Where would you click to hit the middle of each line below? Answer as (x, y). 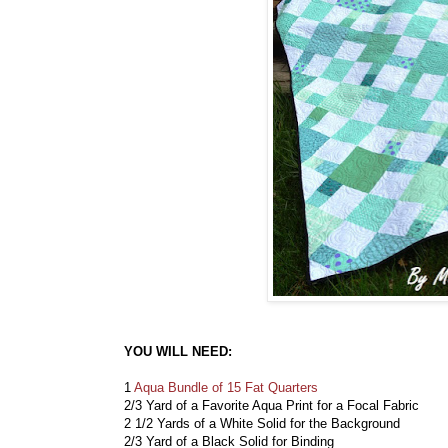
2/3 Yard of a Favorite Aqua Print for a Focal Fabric (275, 406)
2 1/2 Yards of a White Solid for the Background (262, 424)
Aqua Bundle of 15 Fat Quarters (226, 388)
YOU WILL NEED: (178, 352)
